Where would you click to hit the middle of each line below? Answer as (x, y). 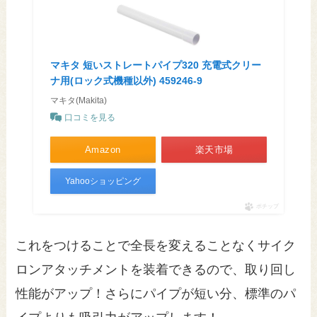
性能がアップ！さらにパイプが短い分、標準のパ (156, 293)
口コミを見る (90, 117)
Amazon (103, 149)
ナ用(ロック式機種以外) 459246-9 (126, 80)
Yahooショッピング (103, 181)
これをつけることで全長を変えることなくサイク (156, 245)
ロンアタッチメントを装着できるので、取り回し (156, 269)
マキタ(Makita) (78, 100)
